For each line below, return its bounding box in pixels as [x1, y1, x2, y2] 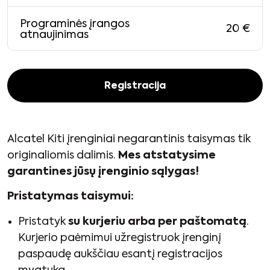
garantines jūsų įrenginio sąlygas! [7, 166, 199, 177]
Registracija [104, 81, 166, 92]
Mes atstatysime [118, 149, 216, 161]
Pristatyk [18, 216, 68, 227]
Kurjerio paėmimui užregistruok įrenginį [18, 232, 221, 243]
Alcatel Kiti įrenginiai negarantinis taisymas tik [7, 133, 251, 145]
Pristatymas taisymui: [7, 191, 134, 202]
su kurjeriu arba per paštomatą [68, 216, 246, 227]
